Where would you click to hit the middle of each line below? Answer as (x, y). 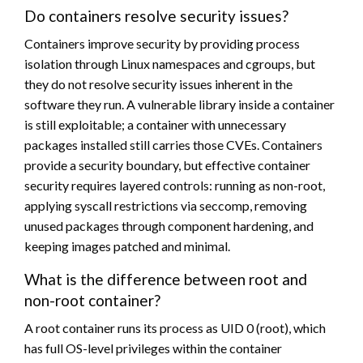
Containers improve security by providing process (162, 43)
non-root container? (92, 300)
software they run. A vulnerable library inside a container (179, 104)
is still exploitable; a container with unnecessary (155, 124)
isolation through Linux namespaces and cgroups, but (170, 63)
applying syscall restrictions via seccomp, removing (166, 205)
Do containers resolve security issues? (156, 15)
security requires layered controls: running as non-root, (175, 185)
